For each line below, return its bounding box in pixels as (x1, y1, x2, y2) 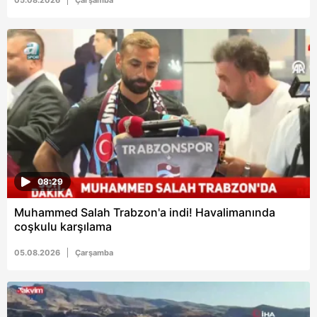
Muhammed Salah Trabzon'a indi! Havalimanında (14, 205, 275, 220)
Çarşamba (75, 248, 113, 258)
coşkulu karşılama (14, 219, 112, 234)
